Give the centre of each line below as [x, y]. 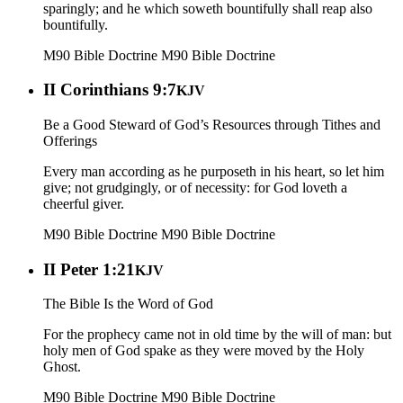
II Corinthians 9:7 [110, 90]
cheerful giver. [84, 204]
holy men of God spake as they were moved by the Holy [204, 351]
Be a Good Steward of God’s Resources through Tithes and [212, 125]
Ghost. [62, 367]
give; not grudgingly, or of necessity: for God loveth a [195, 188]
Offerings [70, 141]
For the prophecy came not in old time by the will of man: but [217, 335]
